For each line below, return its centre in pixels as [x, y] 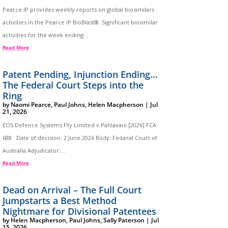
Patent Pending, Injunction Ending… [80, 75]
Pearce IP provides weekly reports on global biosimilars [78, 10]
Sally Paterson [124, 220]
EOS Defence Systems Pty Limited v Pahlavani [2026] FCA [79, 125]
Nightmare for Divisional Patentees [79, 211]
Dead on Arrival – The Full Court [72, 190]
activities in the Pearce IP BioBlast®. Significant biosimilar [80, 22]
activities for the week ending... [45, 35]
